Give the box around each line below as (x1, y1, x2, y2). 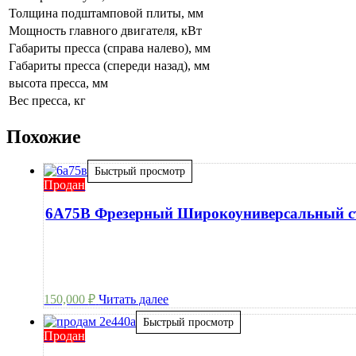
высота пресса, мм (9, 75, 108, 90)
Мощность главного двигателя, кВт (9, 23, 202, 37)
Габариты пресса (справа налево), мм (9, 41, 211, 55)
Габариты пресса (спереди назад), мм (9, 58, 210, 72)
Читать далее (99, 292, 169, 307)
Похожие (6, 126, 81, 147)
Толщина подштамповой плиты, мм (9, 6, 203, 20)
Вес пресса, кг (9, 93, 86, 107)
